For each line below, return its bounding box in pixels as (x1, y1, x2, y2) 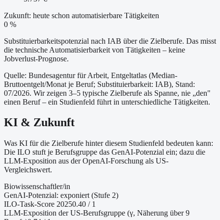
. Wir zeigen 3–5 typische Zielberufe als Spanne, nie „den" (29, 88, 211, 97)
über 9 (168, 209, 190, 218)
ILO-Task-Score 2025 (4, 200, 72, 209)
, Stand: (171, 80, 195, 88)
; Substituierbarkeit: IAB (93, 80, 169, 88)
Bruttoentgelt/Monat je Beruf (4, 80, 93, 88)
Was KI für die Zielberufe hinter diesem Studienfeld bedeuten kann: (4, 139, 213, 148)
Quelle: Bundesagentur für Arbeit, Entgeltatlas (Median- (4, 71, 177, 80)
